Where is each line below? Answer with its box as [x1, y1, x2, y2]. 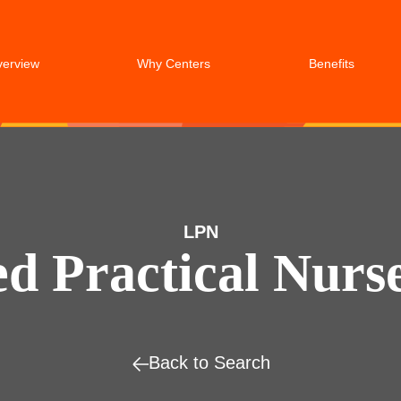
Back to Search [149, 353, 270, 372]
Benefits [308, 56, 354, 72]
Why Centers [137, 56, 211, 72]
